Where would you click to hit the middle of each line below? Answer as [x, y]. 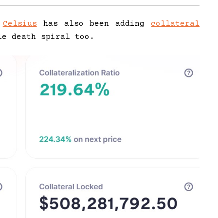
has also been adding [94, 24]
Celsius [20, 24]
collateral [175, 24]
